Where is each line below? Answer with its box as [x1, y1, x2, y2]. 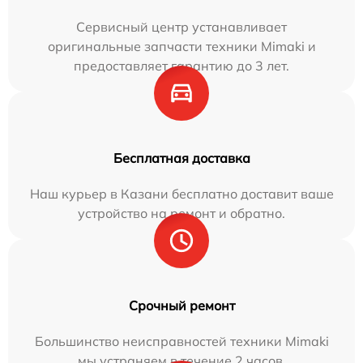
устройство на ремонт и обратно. [78, 205, 285, 222]
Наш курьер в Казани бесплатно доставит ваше [29, 186, 334, 203]
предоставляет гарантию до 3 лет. [74, 58, 289, 75]
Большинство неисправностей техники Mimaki [34, 333, 329, 350]
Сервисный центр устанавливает [76, 19, 287, 36]
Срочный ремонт [128, 297, 235, 314]
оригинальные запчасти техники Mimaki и [47, 38, 316, 55]
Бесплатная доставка [113, 150, 250, 167]
